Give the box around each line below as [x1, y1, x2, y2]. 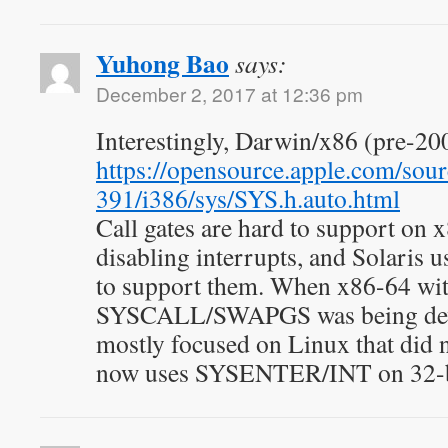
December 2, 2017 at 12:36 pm [96, 80, 363, 107]
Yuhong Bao [96, 44, 229, 82]
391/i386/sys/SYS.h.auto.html [96, 181, 400, 215]
